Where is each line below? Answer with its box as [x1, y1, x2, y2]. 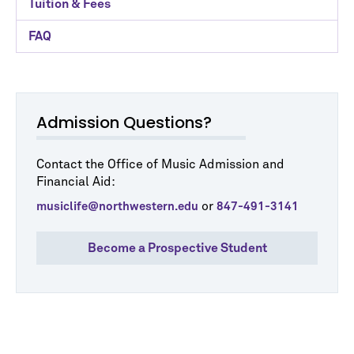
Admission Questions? [36, 111, 212, 134]
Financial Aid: [36, 175, 115, 188]
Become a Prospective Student [87, 242, 267, 254]
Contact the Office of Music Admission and [36, 158, 284, 171]
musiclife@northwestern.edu [36, 201, 198, 213]
